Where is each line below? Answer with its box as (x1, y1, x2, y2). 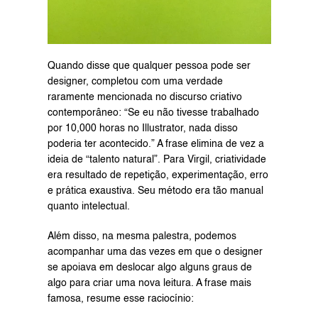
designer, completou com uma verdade (47, 77, 223, 87)
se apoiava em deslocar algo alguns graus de (47, 263, 252, 273)
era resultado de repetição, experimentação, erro (47, 170, 268, 181)
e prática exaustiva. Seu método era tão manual (47, 186, 263, 197)
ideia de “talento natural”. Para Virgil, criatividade (47, 155, 266, 165)
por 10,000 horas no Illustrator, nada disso (47, 124, 238, 134)
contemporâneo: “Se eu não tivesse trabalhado (47, 108, 259, 119)
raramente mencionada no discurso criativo (47, 92, 242, 103)
